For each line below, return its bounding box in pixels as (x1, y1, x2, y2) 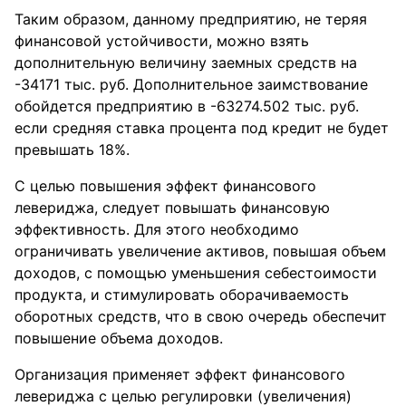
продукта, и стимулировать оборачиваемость (14, 285, 349, 304)
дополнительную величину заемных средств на (14, 53, 357, 72)
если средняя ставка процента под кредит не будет (14, 118, 389, 137)
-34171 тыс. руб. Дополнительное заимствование (14, 74, 368, 93)
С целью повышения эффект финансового (14, 176, 316, 195)
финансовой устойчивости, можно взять (14, 31, 309, 50)
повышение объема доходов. (14, 328, 223, 347)
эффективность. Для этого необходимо (14, 219, 299, 238)
